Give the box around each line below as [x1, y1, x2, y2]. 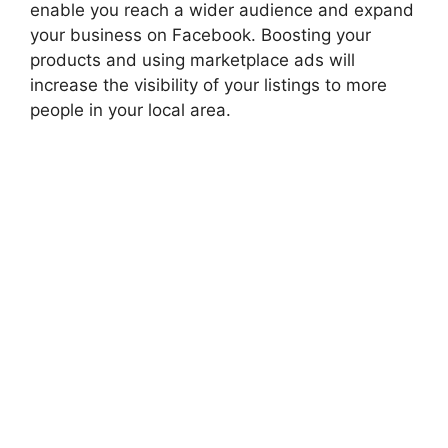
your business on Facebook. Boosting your [30, 24, 371, 45]
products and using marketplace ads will [30, 49, 355, 70]
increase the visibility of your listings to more [30, 74, 387, 95]
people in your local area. [30, 99, 241, 120]
